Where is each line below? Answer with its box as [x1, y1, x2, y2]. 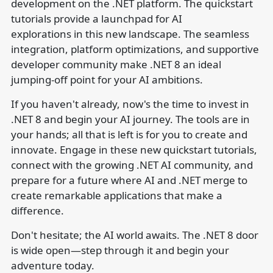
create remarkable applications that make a [10, 188, 222, 202]
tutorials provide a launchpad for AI [10, 12, 185, 26]
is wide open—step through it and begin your [10, 243, 229, 257]
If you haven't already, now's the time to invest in [10, 97, 249, 111]
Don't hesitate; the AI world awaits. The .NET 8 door [10, 228, 258, 242]
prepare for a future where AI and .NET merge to [10, 173, 247, 187]
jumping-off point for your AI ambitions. [10, 73, 203, 87]
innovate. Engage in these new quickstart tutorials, [10, 143, 257, 157]
